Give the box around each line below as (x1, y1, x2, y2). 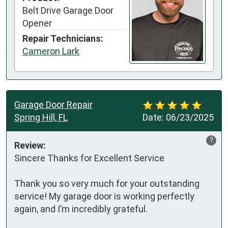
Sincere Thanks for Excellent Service (14, 152, 164, 163)
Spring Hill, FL (14, 111, 68, 123)
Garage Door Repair (14, 99, 93, 110)
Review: (14, 139, 46, 151)
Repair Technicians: (22, 33, 103, 44)
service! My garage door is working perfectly (14, 190, 194, 202)
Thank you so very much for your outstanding (14, 178, 199, 189)
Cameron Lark (22, 46, 79, 57)
